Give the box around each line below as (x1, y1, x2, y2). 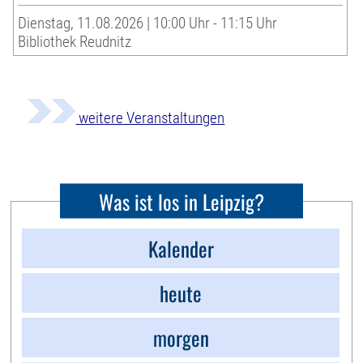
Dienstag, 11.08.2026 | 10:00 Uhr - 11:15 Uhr (18, 14, 278, 33)
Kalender (147, 233, 214, 264)
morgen (152, 322, 209, 353)
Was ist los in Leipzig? (99, 186, 264, 216)
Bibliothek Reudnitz (18, 32, 132, 52)
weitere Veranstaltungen (75, 109, 225, 128)
